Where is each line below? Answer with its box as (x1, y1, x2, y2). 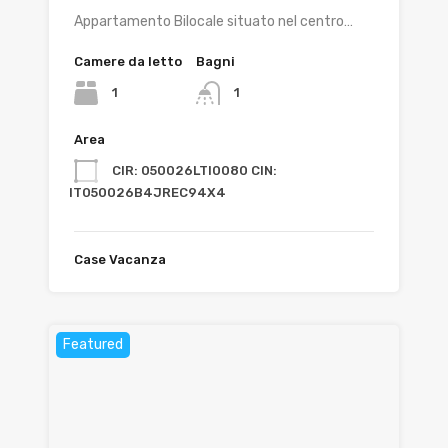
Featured (63, 336, 123, 354)
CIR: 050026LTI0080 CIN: (112, 163, 277, 179)
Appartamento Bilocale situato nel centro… (74, 13, 353, 31)
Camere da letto (74, 54, 182, 70)
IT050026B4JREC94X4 (69, 185, 226, 201)
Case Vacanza (74, 252, 166, 268)
